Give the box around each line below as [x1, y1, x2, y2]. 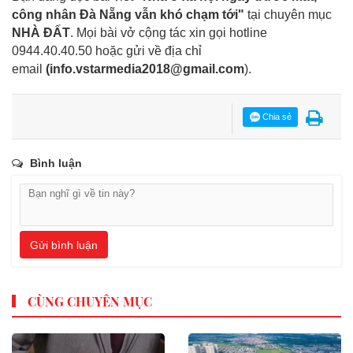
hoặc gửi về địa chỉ [95, 44, 202, 58]
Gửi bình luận [30, 238, 98, 251]
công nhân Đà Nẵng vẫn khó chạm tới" [12, 8, 244, 22]
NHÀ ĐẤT [12, 26, 70, 40]
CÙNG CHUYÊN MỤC [28, 292, 152, 310]
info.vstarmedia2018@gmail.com [50, 62, 244, 76]
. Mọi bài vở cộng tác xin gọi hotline [70, 26, 267, 40]
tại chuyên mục [244, 8, 332, 22]
